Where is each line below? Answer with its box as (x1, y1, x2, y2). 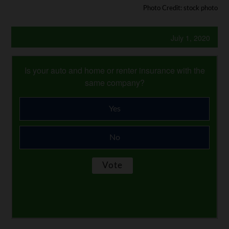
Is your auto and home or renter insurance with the (24, 64, 205, 77)
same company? (84, 77, 145, 89)
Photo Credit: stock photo (143, 5, 218, 12)
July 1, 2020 (170, 33, 210, 43)
